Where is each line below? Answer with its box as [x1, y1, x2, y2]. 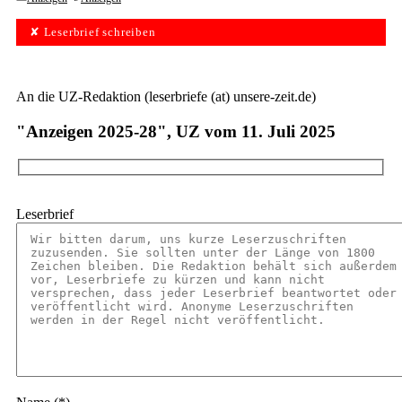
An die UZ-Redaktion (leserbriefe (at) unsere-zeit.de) [16, 89, 316, 105]
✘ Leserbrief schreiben [30, 25, 156, 39]
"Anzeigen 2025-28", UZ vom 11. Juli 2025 [16, 122, 336, 142]
